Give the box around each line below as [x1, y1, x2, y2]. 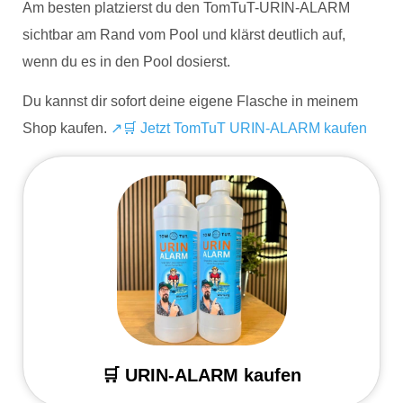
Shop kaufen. [22, 121, 111, 137]
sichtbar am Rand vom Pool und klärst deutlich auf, [22, 27, 345, 42]
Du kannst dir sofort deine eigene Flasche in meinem [22, 94, 358, 110]
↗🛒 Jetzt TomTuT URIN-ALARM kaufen [111, 121, 367, 137]
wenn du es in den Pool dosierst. [22, 54, 230, 69]
